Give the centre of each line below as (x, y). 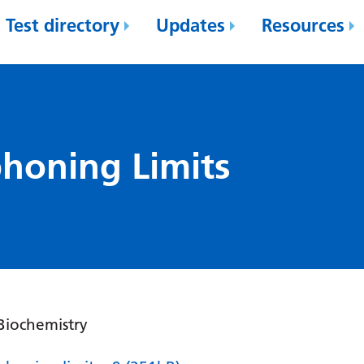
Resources (303, 25)
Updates (191, 25)
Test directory (63, 25)
